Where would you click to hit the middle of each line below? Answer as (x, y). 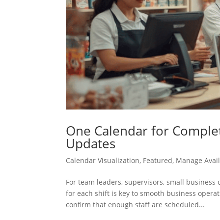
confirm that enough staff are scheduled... (136, 204)
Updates (91, 143)
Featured (158, 160)
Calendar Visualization (103, 160)
